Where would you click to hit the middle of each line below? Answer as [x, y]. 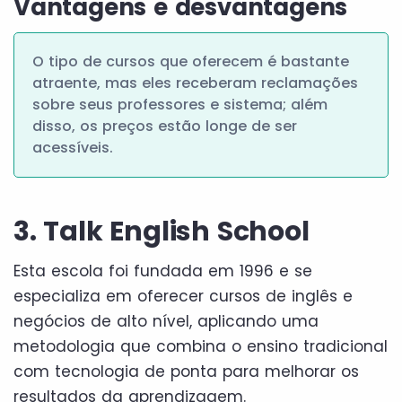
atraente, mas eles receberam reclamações [195, 83]
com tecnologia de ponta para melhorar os [186, 371]
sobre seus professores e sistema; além [180, 104]
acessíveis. [73, 147]
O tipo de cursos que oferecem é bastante [191, 61]
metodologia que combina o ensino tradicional [201, 346]
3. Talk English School [162, 231]
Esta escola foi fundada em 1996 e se [163, 271]
